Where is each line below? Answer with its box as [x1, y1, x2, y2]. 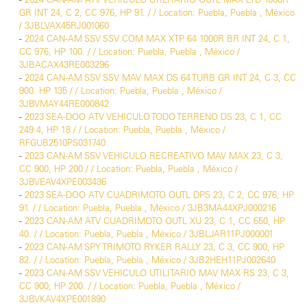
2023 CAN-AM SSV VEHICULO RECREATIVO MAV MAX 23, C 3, [25, 150, 283, 162]
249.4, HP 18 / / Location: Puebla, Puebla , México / [19, 124, 225, 136]
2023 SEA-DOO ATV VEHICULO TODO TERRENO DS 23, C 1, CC [25, 111, 282, 123]
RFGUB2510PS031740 [19, 137, 106, 149]
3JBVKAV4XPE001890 [19, 293, 106, 305]
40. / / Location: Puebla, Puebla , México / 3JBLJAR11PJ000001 [19, 228, 273, 240]
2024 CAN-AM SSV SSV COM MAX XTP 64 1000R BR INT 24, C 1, [25, 33, 290, 45]
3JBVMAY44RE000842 [19, 98, 109, 110]
